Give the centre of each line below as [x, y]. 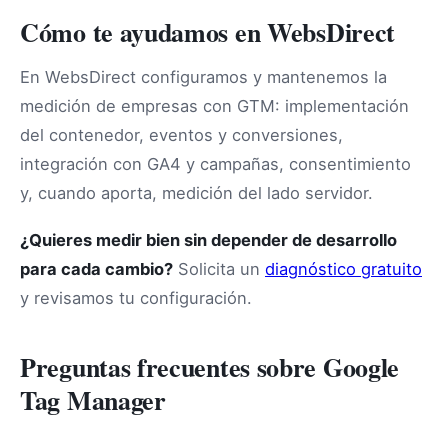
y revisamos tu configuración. [136, 297]
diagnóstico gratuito [343, 268]
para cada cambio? [96, 268]
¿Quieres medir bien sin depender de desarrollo [208, 239]
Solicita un [219, 268]
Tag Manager [93, 399]
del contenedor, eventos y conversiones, [181, 134]
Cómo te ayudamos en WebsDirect [207, 31]
